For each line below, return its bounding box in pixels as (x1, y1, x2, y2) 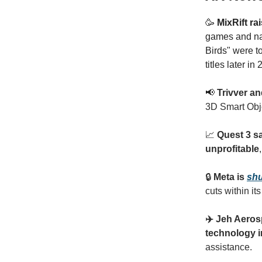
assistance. (205, 242, 252, 252)
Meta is (213, 172, 247, 182)
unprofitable (205, 144, 259, 154)
